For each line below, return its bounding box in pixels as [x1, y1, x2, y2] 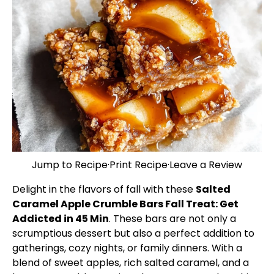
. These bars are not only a [109, 212, 236, 226]
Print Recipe [109, 158, 168, 172]
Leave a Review [169, 158, 242, 172]
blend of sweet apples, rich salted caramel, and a [12, 256, 249, 270]
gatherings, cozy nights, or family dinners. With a [12, 241, 242, 255]
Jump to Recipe [32, 158, 108, 172]
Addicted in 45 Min [12, 212, 109, 226]
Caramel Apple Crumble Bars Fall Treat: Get [12, 197, 239, 211]
